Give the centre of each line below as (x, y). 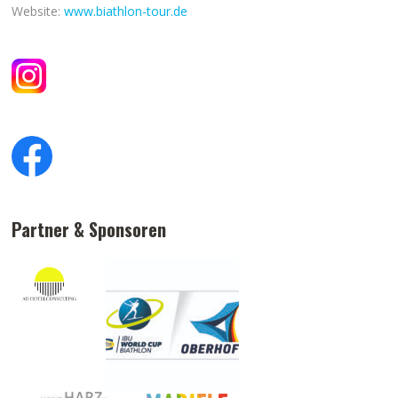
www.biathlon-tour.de (126, 12)
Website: (38, 12)
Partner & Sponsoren (89, 230)
